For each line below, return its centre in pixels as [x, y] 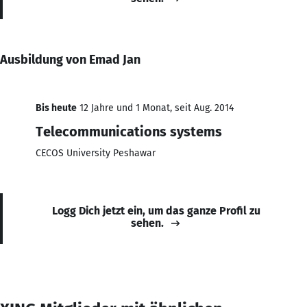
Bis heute [56, 108]
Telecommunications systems [129, 131]
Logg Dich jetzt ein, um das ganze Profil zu [156, 210]
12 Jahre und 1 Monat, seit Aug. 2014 [155, 108]
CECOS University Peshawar [96, 153]
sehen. [147, 223]
